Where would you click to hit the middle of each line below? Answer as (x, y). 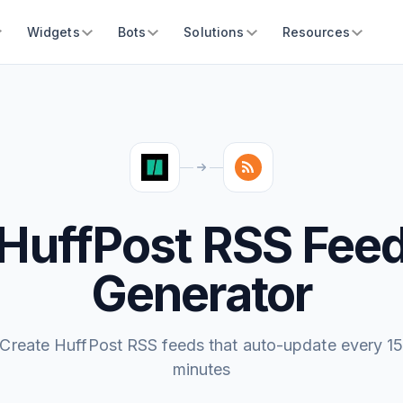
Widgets (53, 32)
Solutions (214, 32)
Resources (316, 32)
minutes (201, 369)
